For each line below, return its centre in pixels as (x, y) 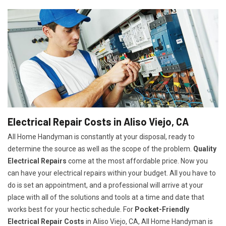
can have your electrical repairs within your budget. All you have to (112, 173)
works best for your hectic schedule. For (71, 210)
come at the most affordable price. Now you (137, 161)
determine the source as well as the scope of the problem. (100, 149)
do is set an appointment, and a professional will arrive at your (105, 185)
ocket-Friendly (164, 210)
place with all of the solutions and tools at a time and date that (106, 197)
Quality (205, 149)
